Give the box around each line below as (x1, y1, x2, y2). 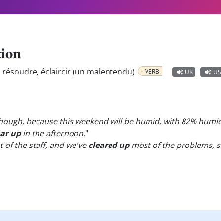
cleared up (88, 140, 129, 150)
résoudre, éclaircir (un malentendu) (2, 66, 137, 77)
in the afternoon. (21, 128, 85, 139)
